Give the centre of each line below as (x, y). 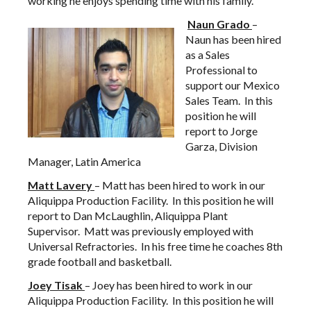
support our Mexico (233, 85)
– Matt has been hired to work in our (180, 185)
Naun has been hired (233, 39)
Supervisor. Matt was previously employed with (141, 231)
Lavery (75, 185)
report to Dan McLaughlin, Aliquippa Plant (128, 216)
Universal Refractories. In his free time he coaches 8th (155, 246)
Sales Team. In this (229, 100)
